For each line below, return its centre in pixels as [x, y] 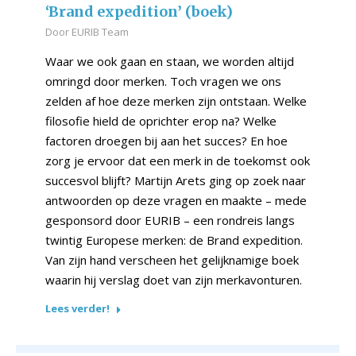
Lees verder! [77, 309]
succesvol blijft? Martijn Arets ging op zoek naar [176, 181]
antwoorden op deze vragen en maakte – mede [176, 201]
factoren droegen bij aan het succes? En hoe [166, 141]
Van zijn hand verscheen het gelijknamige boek [172, 260]
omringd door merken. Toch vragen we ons [163, 81]
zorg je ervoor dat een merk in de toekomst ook [178, 161]
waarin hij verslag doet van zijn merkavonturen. [174, 280]
